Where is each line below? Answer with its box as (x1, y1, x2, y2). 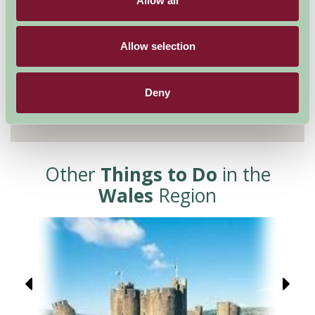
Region (153, 182, 217, 208)
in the (217, 161, 271, 187)
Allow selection (120, 40, 195, 52)
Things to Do (100, 161, 217, 187)
